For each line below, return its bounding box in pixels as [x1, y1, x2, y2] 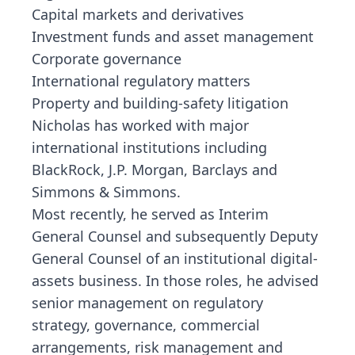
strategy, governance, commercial [32, 315, 260, 334]
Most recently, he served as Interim [32, 204, 269, 223]
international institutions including [32, 138, 267, 157]
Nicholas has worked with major [32, 116, 249, 135]
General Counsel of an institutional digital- [32, 249, 318, 268]
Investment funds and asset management [32, 27, 314, 46]
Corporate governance [32, 49, 181, 68]
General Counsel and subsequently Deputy [32, 227, 318, 246]
